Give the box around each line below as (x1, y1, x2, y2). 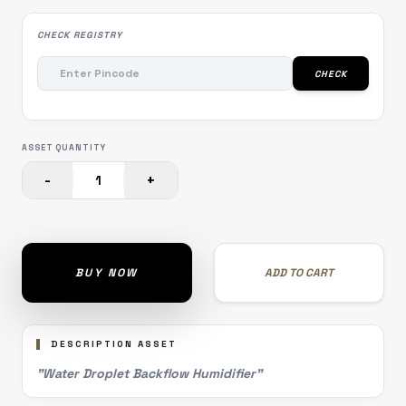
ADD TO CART (265, 266, 333, 280)
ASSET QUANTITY (22, 142, 106, 153)
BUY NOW (75, 266, 139, 280)
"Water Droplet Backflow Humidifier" (36, 365, 262, 382)
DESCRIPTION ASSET (51, 338, 177, 350)
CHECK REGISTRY (37, 29, 122, 41)
